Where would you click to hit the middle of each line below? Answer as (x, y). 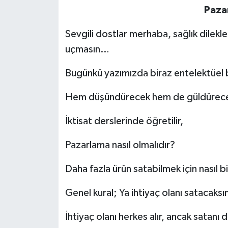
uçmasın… (87, 50)
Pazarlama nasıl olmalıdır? (120, 145)
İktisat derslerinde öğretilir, (124, 121)
